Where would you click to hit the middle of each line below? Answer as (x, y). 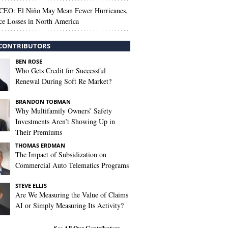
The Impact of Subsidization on (61, 154)
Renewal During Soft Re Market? (63, 81)
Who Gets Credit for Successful (61, 70)
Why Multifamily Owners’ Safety (64, 111)
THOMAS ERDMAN (40, 145)
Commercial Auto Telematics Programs (72, 165)
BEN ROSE (29, 61)
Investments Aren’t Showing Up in (65, 121)
